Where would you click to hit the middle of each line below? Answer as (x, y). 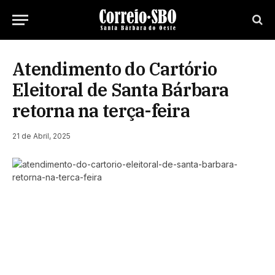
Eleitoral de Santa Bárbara (121, 90)
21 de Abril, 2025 (41, 136)
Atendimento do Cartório (115, 69)
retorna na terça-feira (101, 110)
